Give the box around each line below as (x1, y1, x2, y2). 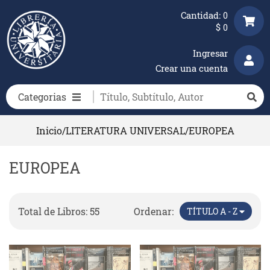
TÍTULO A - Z (187, 206, 240, 217)
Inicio (36, 124, 62, 137)
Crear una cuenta (155, 61, 228, 74)
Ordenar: (134, 205, 174, 218)
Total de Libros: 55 (18, 205, 99, 218)
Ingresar (193, 46, 228, 59)
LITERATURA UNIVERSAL (65, 124, 185, 137)
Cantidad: (181, 9, 223, 21)
